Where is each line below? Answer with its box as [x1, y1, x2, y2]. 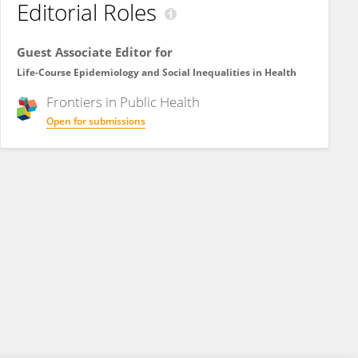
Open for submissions [46, 114, 145, 128]
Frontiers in [46, 93, 120, 111]
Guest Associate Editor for [17, 44, 173, 60]
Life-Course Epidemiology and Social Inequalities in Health [17, 66, 296, 79]
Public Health [120, 93, 200, 111]
